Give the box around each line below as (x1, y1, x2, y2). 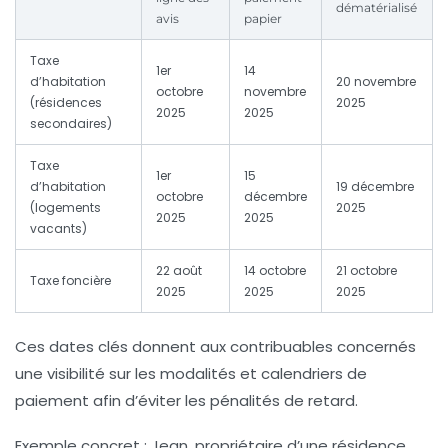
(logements (30, 199, 101, 217)
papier (244, 11, 282, 27)
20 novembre (336, 73, 416, 91)
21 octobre (336, 262, 397, 280)
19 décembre (336, 178, 414, 196)
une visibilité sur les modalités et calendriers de (15, 363, 367, 385)
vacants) (30, 220, 87, 238)
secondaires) (30, 115, 112, 133)
